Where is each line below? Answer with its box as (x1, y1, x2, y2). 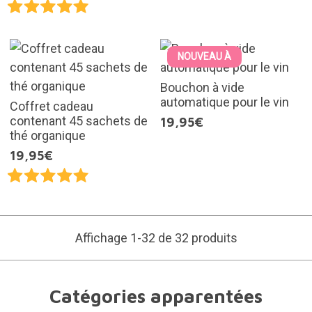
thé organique (9, 127, 86, 143)
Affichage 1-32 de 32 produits (75, 231, 237, 246)
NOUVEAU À (178, 50, 231, 62)
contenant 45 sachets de (9, 113, 148, 128)
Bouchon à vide (160, 79, 244, 95)
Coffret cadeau (9, 98, 93, 114)
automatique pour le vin (160, 94, 289, 109)
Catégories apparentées (49, 285, 263, 308)
